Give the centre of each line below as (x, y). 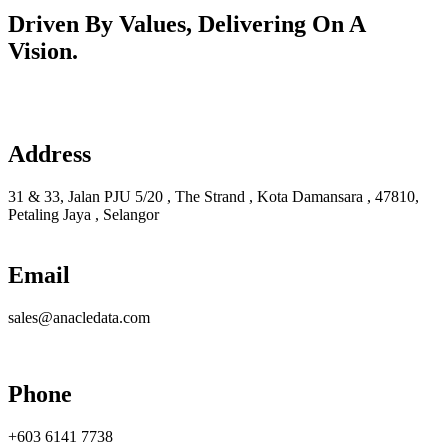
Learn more (44, 94)
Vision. (43, 51)
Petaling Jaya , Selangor (83, 214)
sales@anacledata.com (79, 317)
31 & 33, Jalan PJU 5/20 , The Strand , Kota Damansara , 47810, (213, 196)
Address (49, 153)
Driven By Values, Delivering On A (186, 24)
